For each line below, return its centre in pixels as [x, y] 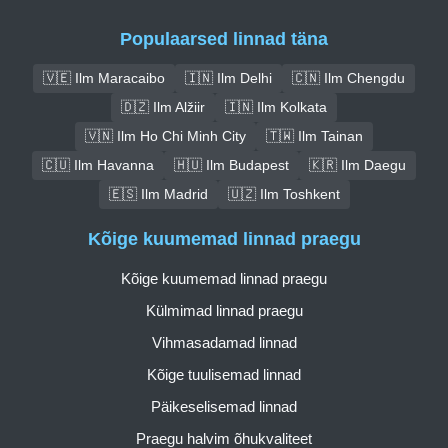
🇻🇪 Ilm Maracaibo [104, 77]
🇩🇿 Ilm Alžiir [163, 106]
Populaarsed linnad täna [224, 38]
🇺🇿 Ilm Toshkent [283, 193]
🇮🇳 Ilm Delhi [228, 77]
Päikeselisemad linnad [224, 407]
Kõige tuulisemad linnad [224, 375]
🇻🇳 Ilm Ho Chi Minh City [165, 135]
